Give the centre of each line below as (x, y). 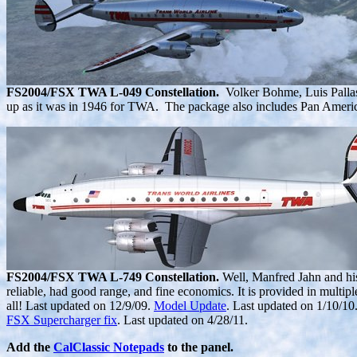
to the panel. (199, 347)
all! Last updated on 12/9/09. (80, 306)
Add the (30, 347)
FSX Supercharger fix (62, 320)
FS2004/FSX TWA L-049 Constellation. (113, 92)
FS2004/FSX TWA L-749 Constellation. (113, 277)
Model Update (190, 306)
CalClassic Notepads (109, 347)
